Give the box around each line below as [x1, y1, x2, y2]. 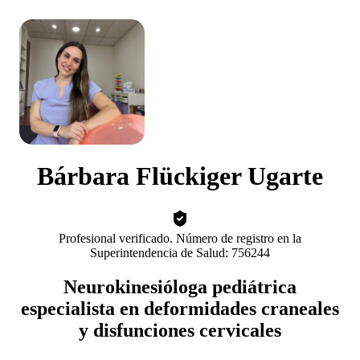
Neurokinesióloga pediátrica [63, 276, 297, 297]
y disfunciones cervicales [79, 319, 281, 341]
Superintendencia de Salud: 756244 [90, 245, 270, 260]
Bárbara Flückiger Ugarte [37, 162, 323, 191]
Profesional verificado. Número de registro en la [59, 231, 301, 245]
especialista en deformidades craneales [21, 297, 339, 319]
